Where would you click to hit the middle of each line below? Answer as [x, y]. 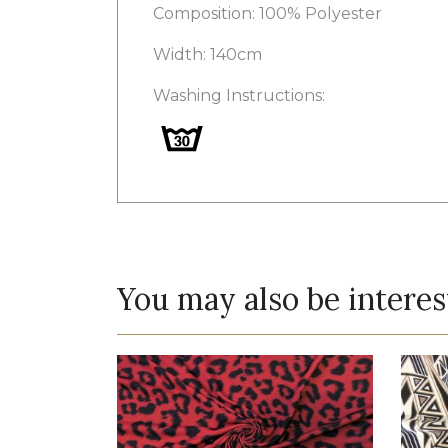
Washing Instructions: [239, 96]
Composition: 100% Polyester [267, 14]
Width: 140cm [207, 55]
